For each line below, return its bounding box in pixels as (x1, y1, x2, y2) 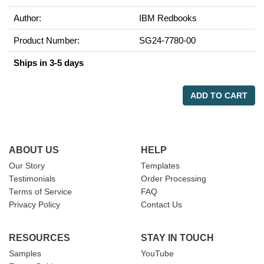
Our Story (9, 161, 45, 170)
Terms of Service (9, 187, 72, 196)
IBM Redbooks (139, 13, 197, 23)
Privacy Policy (9, 200, 60, 209)
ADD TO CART (190, 91, 247, 100)
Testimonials (9, 174, 55, 183)
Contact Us (141, 200, 182, 209)
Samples (9, 249, 41, 258)
